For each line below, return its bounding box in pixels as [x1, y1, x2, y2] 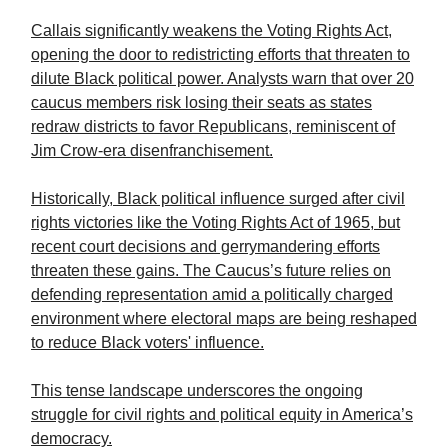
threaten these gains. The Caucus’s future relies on [31, 262, 391, 280]
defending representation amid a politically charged [31, 286, 393, 304]
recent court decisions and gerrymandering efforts [31, 238, 380, 256]
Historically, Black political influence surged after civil [31, 190, 405, 208]
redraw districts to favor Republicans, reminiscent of [31, 118, 395, 136]
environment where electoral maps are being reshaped [31, 310, 417, 328]
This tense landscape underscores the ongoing [31, 382, 363, 400]
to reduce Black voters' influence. [31, 334, 264, 352]
